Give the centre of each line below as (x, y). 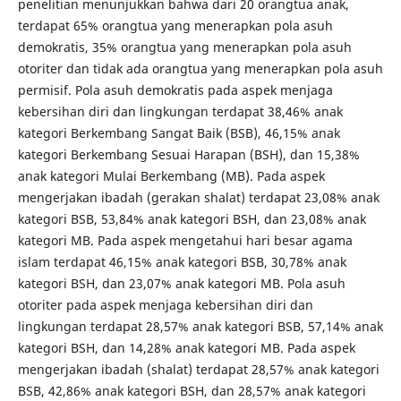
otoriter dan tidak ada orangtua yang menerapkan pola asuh (200, 68)
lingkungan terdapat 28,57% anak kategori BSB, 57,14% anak (200, 326)
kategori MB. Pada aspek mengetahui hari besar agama (185, 240)
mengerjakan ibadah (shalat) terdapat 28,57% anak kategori (198, 369)
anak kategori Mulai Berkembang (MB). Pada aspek (171, 176)
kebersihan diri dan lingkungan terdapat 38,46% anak (180, 111)
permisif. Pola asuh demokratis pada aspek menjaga (175, 90)
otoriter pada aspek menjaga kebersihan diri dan (165, 305)
